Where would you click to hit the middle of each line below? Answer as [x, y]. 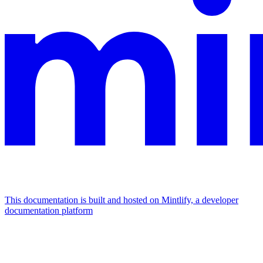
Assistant [21, 234]
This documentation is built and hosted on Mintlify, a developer [122, 200]
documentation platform [49, 211]
